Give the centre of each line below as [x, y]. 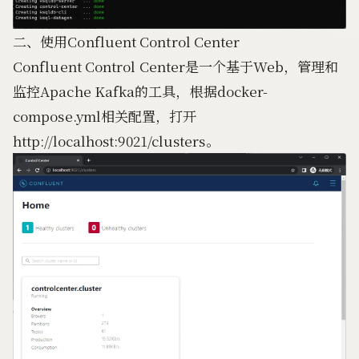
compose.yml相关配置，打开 [105, 116]
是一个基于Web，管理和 [262, 67]
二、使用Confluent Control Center [127, 42]
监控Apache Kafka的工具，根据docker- [141, 91]
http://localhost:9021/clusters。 [116, 141]
